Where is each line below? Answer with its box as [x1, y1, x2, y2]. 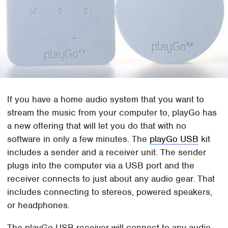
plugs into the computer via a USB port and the [7, 160, 195, 172]
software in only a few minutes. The [7, 133, 150, 145]
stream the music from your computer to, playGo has [7, 107, 217, 119]
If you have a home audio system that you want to [7, 94, 205, 105]
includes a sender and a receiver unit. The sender [7, 147, 207, 158]
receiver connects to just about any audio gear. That [7, 173, 215, 185]
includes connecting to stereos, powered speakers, [7, 186, 213, 198]
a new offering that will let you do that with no [7, 120, 187, 132]
